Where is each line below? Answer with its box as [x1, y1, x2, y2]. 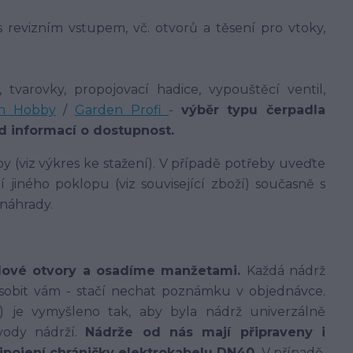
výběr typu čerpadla [180, 102, 326, 117]
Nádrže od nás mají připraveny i [85, 325, 326, 340]
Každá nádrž [246, 263, 326, 278]
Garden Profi [74, 102, 169, 117]
